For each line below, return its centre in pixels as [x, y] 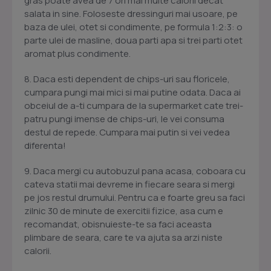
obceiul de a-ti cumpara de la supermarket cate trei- [134, 106]
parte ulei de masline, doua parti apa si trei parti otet [133, 41]
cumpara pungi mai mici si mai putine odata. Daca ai [132, 93]
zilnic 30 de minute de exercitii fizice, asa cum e [124, 211]
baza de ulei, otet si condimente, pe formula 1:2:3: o [133, 27]
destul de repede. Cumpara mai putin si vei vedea [127, 132]
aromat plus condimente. [77, 54]
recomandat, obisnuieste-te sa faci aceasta [118, 224]
